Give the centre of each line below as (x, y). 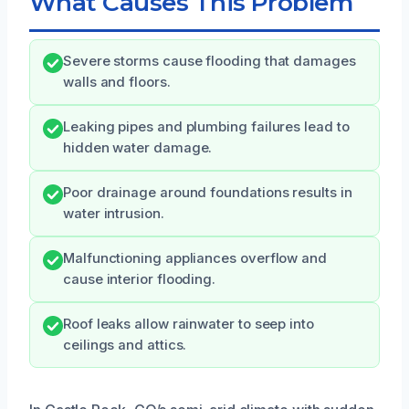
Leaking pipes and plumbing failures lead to (206, 126)
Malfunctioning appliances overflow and (195, 258)
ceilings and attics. (125, 345)
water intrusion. (114, 213)
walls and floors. (117, 82)
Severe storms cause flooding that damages (210, 61)
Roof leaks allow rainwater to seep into (189, 324)
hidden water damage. (138, 147)
